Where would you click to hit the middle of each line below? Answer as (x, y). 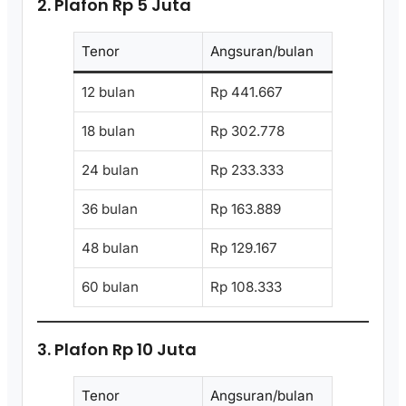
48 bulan (110, 247)
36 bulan (110, 208)
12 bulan (108, 92)
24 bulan (110, 169)
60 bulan (110, 286)
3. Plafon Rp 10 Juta (117, 350)
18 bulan (108, 130)
